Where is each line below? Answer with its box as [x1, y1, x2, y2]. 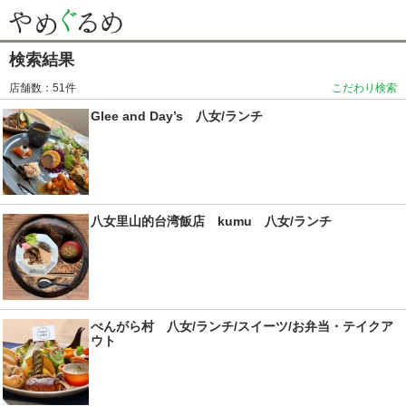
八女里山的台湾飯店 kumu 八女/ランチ [91, 214, 332, 228]
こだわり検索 [332, 82, 397, 94]
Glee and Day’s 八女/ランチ [91, 109, 263, 123]
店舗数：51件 [9, 82, 76, 94]
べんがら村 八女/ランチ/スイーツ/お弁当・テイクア [91, 319, 393, 333]
